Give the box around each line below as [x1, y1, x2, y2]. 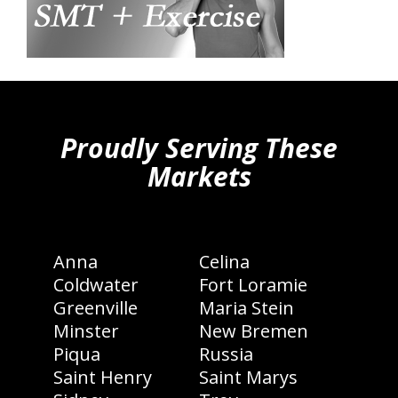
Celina [199, 250, 250, 274]
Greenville [53, 296, 138, 320]
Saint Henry [53, 365, 152, 389]
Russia [199, 342, 253, 366]
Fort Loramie [199, 273, 307, 297]
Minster [53, 319, 119, 343]
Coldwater [53, 273, 139, 297]
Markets [147, 158, 251, 195]
